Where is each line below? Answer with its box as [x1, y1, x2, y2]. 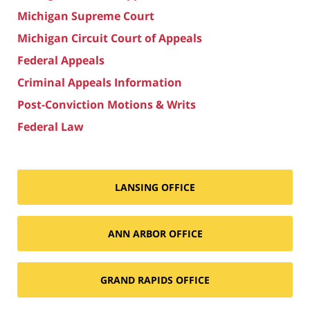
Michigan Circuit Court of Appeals [17, 30, 202, 46]
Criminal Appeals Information [17, 74, 182, 90]
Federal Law [17, 118, 84, 134]
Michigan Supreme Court [17, 8, 154, 24]
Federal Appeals [17, 52, 104, 68]
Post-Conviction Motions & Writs [17, 96, 196, 112]
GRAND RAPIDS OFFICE [100, 273, 210, 286]
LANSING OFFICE [115, 180, 195, 194]
